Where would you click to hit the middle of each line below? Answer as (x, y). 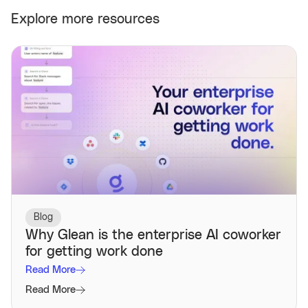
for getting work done (94, 252)
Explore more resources (85, 19)
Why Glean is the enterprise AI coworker (153, 235)
